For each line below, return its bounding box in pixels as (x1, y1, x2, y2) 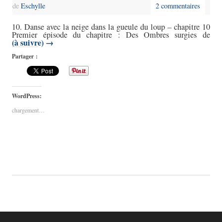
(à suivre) (12, 37, 46, 49)
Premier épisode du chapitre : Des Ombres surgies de (12, 29, 210, 41)
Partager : (12, 52, 38, 61)
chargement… (12, 106, 45, 114)
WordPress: (12, 92, 42, 101)
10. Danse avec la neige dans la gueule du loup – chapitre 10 (12, 21, 210, 33)
